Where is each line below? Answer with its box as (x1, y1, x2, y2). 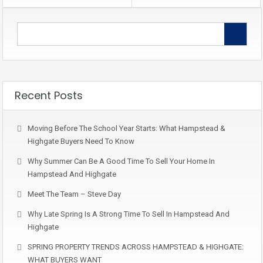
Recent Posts (15, 88, 83, 103)
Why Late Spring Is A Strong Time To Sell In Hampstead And (28, 210, 230, 218)
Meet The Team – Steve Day (28, 190, 121, 198)
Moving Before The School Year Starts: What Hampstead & (28, 124, 225, 133)
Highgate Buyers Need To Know (28, 137, 134, 146)
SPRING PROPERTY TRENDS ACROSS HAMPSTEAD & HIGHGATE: (28, 242, 244, 251)
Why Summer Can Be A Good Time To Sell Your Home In (28, 157, 215, 166)
